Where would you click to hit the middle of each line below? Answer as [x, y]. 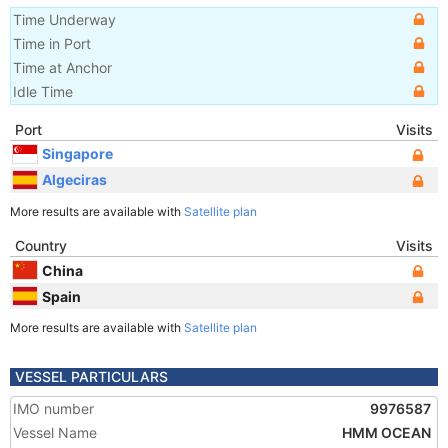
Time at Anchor [62, 67]
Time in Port [52, 43]
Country [41, 245]
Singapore [77, 153]
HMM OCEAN [386, 432]
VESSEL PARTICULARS [91, 376]
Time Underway [64, 19]
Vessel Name [55, 432]
